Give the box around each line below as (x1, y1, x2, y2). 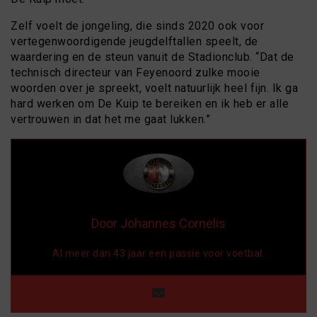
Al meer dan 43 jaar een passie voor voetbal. (52, 247, 265, 259)
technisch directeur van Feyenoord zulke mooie (11, 65, 260, 79)
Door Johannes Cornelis (91, 215, 226, 231)
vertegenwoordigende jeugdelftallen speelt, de (11, 34, 258, 48)
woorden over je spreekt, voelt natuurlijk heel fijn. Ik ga (11, 81, 298, 95)
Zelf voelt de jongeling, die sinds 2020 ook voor (11, 18, 264, 33)
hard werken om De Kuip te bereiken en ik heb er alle (11, 96, 289, 110)
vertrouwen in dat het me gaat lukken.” (11, 112, 210, 126)
